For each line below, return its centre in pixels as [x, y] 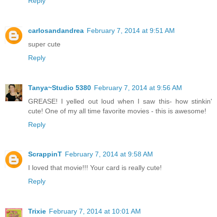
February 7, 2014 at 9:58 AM [109, 154]
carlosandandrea [56, 30]
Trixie [37, 211]
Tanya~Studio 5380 [60, 87]
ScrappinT [45, 154]
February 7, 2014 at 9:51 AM [131, 30]
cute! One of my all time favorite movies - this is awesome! [117, 111]
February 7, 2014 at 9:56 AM [138, 87]
